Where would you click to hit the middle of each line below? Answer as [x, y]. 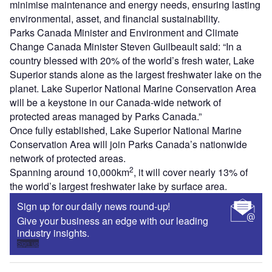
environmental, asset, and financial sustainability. [116, 18]
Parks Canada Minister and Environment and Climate [124, 32]
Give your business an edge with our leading [113, 220]
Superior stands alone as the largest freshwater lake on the [136, 74]
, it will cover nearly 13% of [191, 172]
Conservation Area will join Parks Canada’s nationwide [128, 144]
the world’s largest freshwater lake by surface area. [120, 186]
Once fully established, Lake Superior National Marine [126, 130]
